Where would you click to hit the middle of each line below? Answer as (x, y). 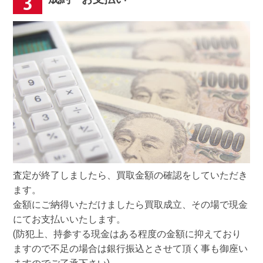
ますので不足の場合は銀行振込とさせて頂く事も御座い (131, 248)
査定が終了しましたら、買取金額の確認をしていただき (131, 175)
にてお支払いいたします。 (70, 219)
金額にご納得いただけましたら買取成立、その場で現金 (131, 204)
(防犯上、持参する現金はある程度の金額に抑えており (127, 234)
